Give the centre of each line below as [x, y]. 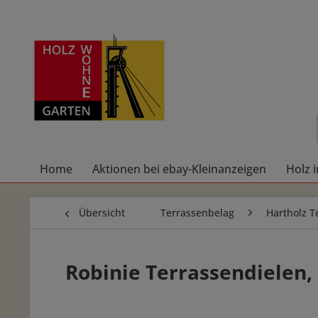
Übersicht [102, 213]
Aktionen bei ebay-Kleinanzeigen [179, 169]
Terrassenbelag [197, 213]
